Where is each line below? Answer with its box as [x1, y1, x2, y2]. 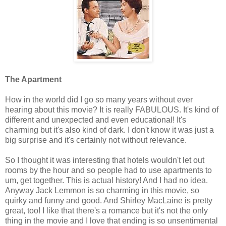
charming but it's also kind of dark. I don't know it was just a [5, 125, 214, 134]
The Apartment [5, 75, 62, 84]
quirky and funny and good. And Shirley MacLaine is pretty [5, 196, 212, 205]
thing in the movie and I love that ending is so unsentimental [5, 216, 218, 225]
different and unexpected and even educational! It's [5, 115, 186, 124]
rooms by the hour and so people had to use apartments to [5, 165, 212, 175]
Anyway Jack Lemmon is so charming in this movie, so [5, 186, 199, 195]
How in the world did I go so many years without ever [5, 95, 193, 104]
